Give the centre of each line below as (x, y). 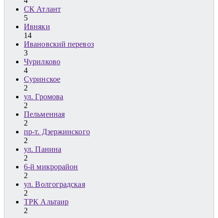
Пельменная (44, 114)
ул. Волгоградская (54, 184)
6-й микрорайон (51, 167)
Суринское (42, 79)
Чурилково (42, 62)
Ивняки (37, 27)
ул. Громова (44, 97)
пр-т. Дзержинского (57, 132)
